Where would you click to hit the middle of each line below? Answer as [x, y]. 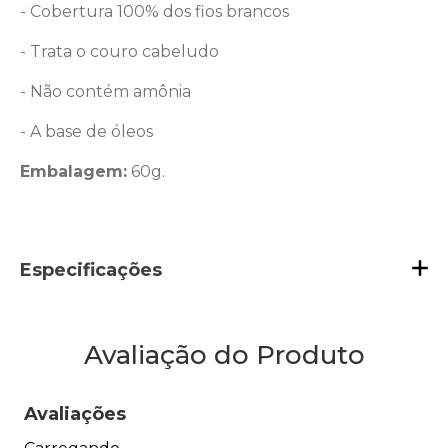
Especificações [91, 269]
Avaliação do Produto [224, 354]
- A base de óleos [86, 131]
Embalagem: [73, 171]
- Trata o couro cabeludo [119, 51]
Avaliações [75, 413]
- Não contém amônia [105, 91]
